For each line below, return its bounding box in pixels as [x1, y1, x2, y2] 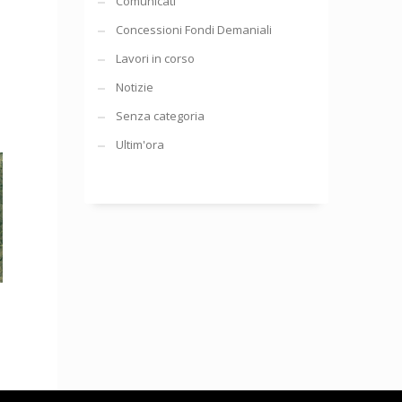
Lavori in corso [115, 50, 195, 66]
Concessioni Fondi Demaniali [115, 22, 272, 38]
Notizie [115, 79, 153, 95]
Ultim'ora [115, 136, 164, 153]
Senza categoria [115, 108, 205, 124]
